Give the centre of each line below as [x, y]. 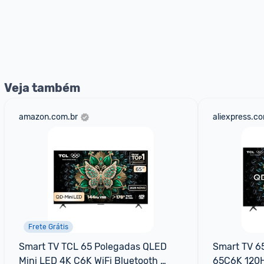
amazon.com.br [48, 117]
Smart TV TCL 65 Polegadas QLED [93, 247]
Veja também [42, 88]
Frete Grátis [48, 227]
